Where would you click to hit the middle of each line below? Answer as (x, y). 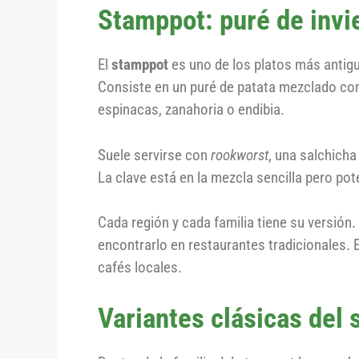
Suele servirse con (154, 155)
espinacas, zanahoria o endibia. (191, 110)
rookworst (240, 155)
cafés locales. (140, 268)
